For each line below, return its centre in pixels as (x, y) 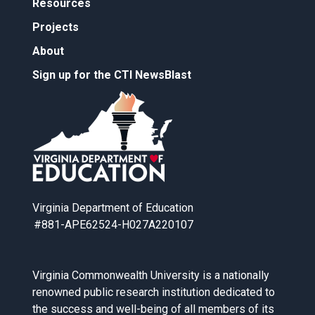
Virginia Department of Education (112, 208)
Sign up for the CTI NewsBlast (111, 75)
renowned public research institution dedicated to (153, 292)
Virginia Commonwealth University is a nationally (150, 276)
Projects (55, 27)
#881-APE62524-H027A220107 (113, 225)
